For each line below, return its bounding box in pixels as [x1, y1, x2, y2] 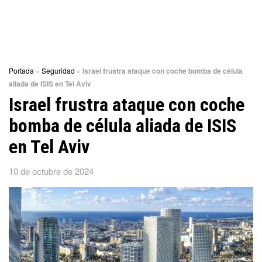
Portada [9, 65, 34, 75]
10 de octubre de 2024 [9, 164, 94, 177]
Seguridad [42, 65, 75, 75]
